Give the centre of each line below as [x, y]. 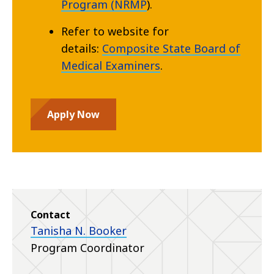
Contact [50, 215]
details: [80, 49]
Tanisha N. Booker [79, 231]
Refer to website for [115, 31]
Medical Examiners [111, 66]
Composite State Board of [171, 49]
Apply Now [73, 115]
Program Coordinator [87, 248]
